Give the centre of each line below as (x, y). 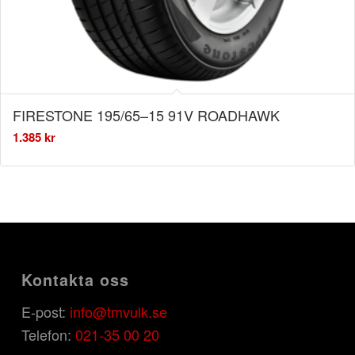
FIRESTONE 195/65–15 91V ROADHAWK (146, 115)
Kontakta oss (75, 280)
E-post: (45, 312)
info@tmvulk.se (118, 312)
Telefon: (48, 335)
